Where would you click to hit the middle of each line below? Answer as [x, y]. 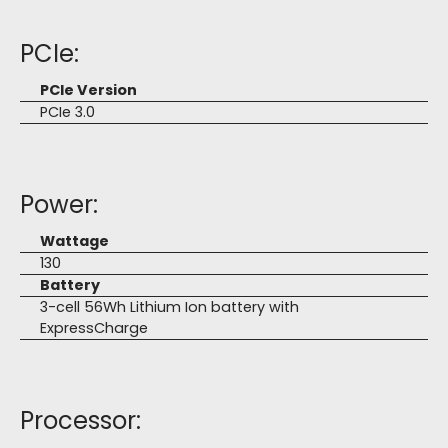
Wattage [74, 241]
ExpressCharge [94, 328]
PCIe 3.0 [67, 112]
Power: [59, 204]
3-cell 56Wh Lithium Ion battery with [169, 307]
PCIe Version [88, 90]
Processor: [80, 420]
